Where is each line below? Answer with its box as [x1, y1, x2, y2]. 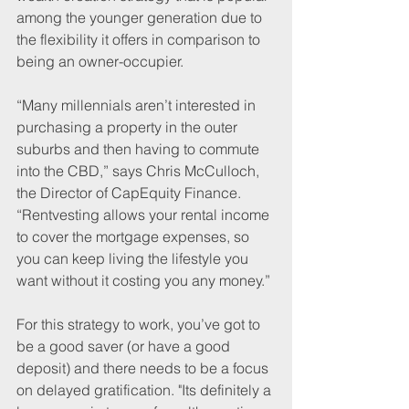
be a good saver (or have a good [16, 337, 234, 356]
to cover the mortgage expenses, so [16, 227, 253, 246]
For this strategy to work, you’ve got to [16, 315, 264, 334]
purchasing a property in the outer [16, 118, 241, 137]
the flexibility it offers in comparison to [16, 30, 264, 49]
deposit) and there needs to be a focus [16, 359, 272, 378]
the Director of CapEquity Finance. [16, 184, 245, 203]
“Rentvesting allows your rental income [16, 205, 273, 225]
